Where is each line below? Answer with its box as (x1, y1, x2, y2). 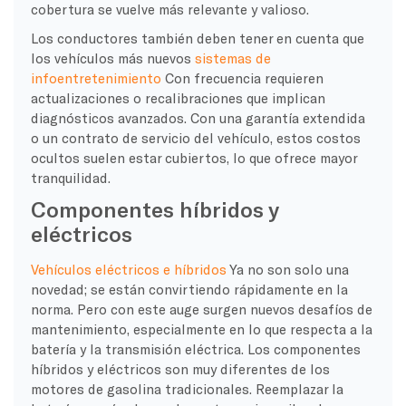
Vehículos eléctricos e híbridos (30, 260, 227, 277)
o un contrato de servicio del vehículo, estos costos (30, 129, 361, 146)
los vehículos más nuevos (30, 49, 195, 66)
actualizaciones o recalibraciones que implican (30, 89, 325, 106)
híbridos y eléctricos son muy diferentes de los (30, 360, 330, 377)
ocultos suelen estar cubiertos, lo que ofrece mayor (30, 149, 357, 166)
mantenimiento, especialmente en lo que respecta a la (30, 320, 372, 337)
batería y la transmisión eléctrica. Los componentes (30, 340, 361, 357)
